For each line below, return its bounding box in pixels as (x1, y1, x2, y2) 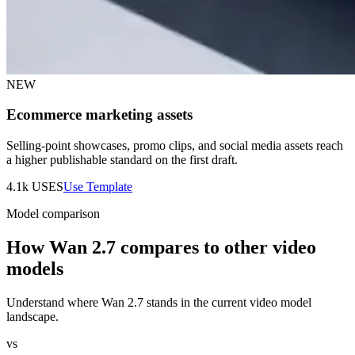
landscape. (6, 309, 59, 323)
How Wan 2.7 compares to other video (6, 237, 316, 258)
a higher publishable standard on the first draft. (6, 153, 238, 167)
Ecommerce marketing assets (6, 106, 193, 124)
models (6, 258, 63, 280)
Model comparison (6, 207, 100, 221)
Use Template (63, 180, 132, 194)
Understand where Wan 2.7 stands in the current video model (6, 295, 311, 309)
